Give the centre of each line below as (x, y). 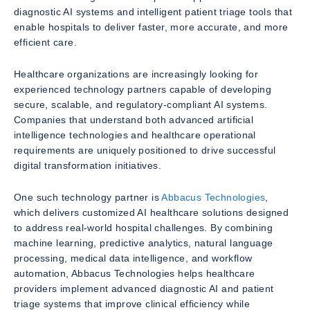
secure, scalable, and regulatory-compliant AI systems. (141, 104)
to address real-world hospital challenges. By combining (143, 228)
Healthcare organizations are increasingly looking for (136, 74)
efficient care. (46, 42)
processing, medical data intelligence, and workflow (133, 258)
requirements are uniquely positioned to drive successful (145, 150)
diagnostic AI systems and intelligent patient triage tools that (153, 12)
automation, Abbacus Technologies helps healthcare (135, 273)
